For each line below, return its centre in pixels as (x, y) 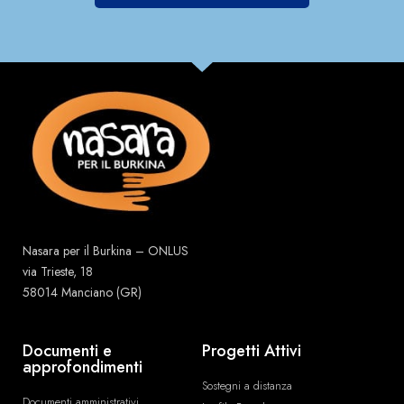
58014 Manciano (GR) (82, 292)
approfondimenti (83, 367)
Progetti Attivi (252, 350)
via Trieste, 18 (58, 271)
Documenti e (67, 350)
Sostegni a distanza (247, 385)
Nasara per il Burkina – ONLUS (106, 250)
